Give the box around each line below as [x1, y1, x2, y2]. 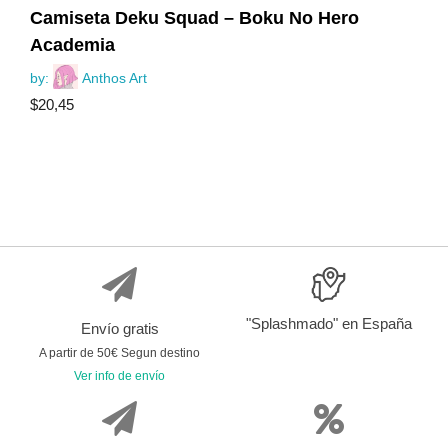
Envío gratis [80, 320, 159, 338]
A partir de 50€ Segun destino [39, 346, 200, 361]
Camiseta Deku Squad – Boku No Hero [30, 8, 359, 29]
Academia [30, 35, 115, 56]
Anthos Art [82, 70, 147, 87]
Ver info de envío [74, 369, 165, 384]
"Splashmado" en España [245, 315, 412, 333]
